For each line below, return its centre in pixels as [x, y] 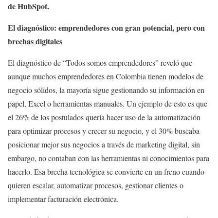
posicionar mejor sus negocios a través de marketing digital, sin [104, 144]
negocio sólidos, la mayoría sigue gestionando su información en [106, 90]
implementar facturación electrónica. [63, 199]
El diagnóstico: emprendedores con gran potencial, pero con [106, 27]
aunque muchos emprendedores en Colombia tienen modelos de [106, 76]
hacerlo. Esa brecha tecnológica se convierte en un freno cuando [106, 171]
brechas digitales [35, 41]
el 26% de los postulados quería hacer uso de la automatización [104, 117]
